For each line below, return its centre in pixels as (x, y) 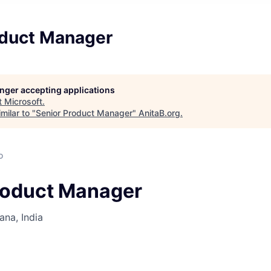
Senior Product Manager (84, 113)
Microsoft (23, 101)
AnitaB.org (159, 113)
